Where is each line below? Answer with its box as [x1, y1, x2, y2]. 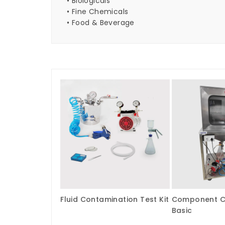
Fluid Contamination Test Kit [60, 194, 169, 204]
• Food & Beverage [67, 18, 135, 28]
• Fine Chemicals [67, 7, 129, 17]
